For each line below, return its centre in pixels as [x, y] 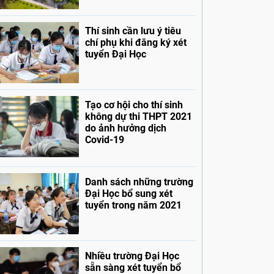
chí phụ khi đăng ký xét [135, 43]
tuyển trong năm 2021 [133, 206]
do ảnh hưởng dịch [125, 128]
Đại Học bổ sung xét [128, 194]
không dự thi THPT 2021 [138, 117]
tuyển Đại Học [115, 54]
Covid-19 [104, 140]
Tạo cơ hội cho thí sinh [134, 105]
